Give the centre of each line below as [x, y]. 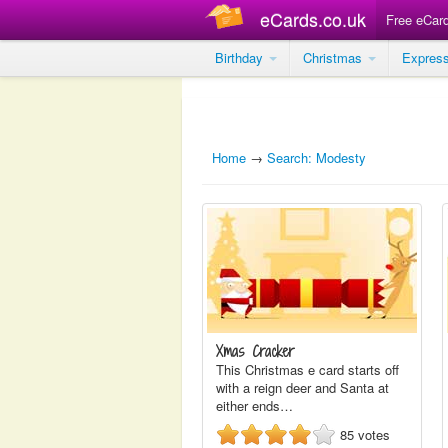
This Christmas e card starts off [307, 369]
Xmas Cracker [255, 351]
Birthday [241, 57]
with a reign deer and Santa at [302, 387]
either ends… [254, 405]
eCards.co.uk [313, 19]
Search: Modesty [316, 157]
